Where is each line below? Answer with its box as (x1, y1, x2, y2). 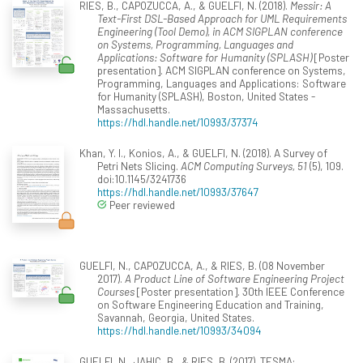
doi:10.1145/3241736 (97, 172, 186, 186)
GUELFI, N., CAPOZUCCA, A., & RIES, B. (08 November (79, 258, 325, 273)
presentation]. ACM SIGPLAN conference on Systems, (97, 63, 346, 78)
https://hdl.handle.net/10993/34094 (97, 323, 262, 338)
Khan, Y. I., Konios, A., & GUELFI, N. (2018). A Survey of (79, 146, 327, 160)
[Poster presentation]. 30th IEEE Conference (135, 284, 344, 299)
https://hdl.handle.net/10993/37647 (97, 185, 258, 199)
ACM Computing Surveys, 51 (181, 159, 307, 173)
